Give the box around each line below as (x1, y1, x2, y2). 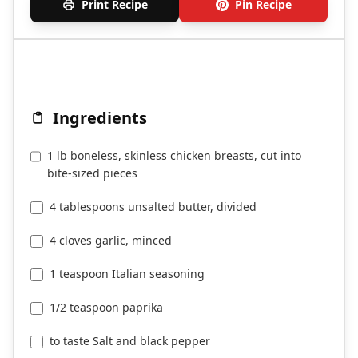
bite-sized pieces (46, 165, 137, 181)
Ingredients (53, 107, 147, 129)
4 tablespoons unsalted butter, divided (50, 199, 257, 215)
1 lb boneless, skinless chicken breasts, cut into (46, 148, 301, 164)
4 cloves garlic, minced (50, 233, 172, 249)
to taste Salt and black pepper (50, 333, 210, 349)
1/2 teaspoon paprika (50, 300, 163, 316)
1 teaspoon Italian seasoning (50, 266, 205, 282)
